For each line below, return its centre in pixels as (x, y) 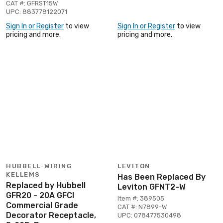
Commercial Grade (42, 205)
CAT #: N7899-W (142, 207)
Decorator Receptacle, (51, 215)
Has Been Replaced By (162, 177)
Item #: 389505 (141, 198)
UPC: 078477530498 (149, 215)
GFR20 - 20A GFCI (40, 195)
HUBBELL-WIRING (39, 166)
